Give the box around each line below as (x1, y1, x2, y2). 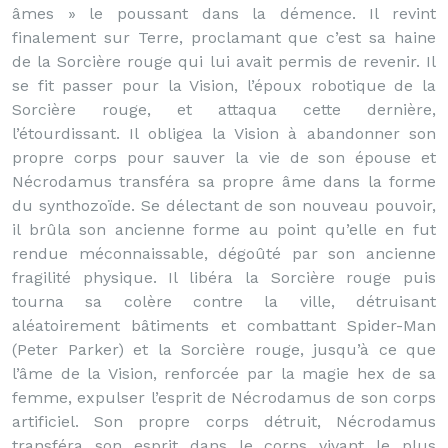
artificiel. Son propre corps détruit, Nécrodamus (12, 412, 436, 431)
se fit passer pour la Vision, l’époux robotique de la (12, 76, 436, 95)
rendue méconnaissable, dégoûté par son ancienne (12, 244, 436, 263)
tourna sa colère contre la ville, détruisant (12, 292, 436, 311)
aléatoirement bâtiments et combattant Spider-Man (12, 316, 436, 335)
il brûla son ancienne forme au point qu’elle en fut (12, 220, 436, 239)
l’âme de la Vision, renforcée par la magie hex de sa (12, 364, 436, 383)
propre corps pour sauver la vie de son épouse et (12, 148, 436, 167)
